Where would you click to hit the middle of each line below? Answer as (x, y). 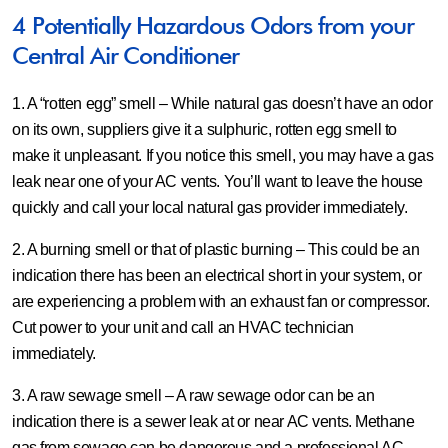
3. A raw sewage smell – (93, 395)
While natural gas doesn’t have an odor (300, 103)
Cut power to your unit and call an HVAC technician (183, 327)
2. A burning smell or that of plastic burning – (158, 249)
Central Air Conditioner (125, 55)
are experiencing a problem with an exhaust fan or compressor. (221, 301)
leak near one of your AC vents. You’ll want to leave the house (217, 181)
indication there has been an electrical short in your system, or (217, 275)
